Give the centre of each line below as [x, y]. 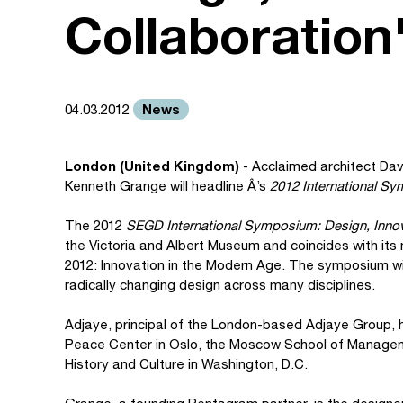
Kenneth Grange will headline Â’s [167, 186]
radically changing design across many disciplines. [220, 285]
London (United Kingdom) [154, 166]
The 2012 [94, 225]
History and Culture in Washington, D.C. [186, 364]
